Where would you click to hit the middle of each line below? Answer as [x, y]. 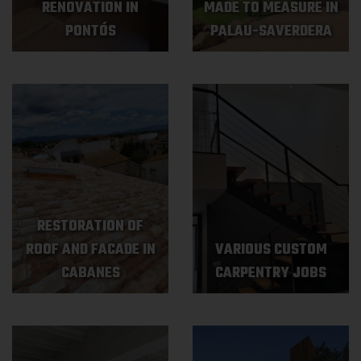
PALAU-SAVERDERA [271, 32]
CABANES [90, 274]
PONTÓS [90, 32]
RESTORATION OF [90, 227]
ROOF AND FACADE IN [90, 250]
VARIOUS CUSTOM [271, 250]
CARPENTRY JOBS [271, 274]
